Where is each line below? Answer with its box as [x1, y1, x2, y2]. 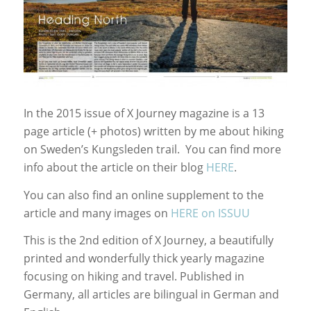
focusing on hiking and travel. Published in [23, 269, 244, 285]
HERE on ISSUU [170, 205, 250, 221]
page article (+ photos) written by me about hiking [23, 123, 284, 139]
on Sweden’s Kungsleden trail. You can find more [23, 141, 281, 157]
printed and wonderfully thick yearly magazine [23, 251, 264, 267]
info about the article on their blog [23, 159, 206, 175]
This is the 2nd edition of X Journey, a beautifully [23, 233, 274, 249]
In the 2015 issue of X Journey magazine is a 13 [23, 105, 264, 121]
